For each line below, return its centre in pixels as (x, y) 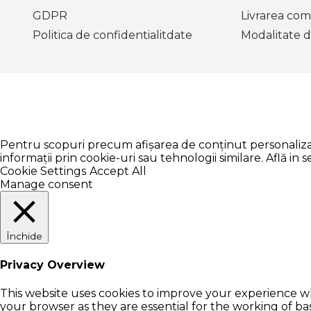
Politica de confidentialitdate (112, 35)
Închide (24, 236)
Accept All (118, 171)
